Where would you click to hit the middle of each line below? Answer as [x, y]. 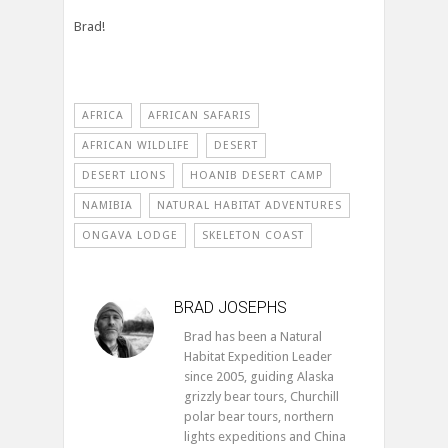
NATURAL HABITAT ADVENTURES [249, 206]
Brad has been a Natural [253, 337]
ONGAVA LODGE [130, 236]
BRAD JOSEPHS [230, 308]
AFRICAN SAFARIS [199, 116]
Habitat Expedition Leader [258, 357]
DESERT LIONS [124, 176]
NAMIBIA [107, 206]
